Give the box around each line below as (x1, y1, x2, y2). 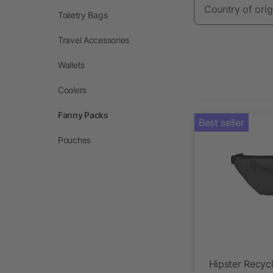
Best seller (199, 116, 244, 129)
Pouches (58, 134, 91, 145)
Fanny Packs (58, 109, 108, 120)
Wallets (58, 59, 85, 70)
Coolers (58, 84, 87, 95)
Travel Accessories (58, 34, 129, 45)
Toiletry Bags (58, 9, 108, 20)
